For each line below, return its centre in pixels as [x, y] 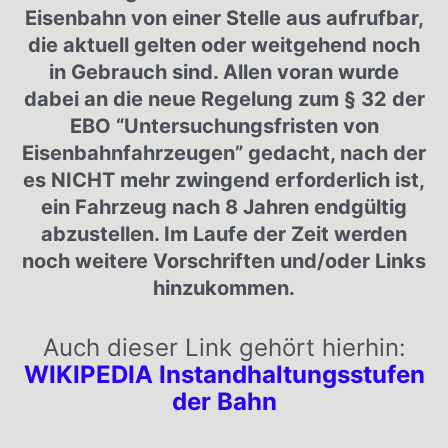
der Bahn [224, 402]
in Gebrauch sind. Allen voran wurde [224, 72]
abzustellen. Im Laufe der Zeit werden [224, 234]
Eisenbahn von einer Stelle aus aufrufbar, [224, 18]
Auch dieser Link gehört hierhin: [224, 348]
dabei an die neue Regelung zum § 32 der [224, 99]
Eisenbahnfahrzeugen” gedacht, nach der [224, 153]
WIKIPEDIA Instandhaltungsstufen [224, 375]
